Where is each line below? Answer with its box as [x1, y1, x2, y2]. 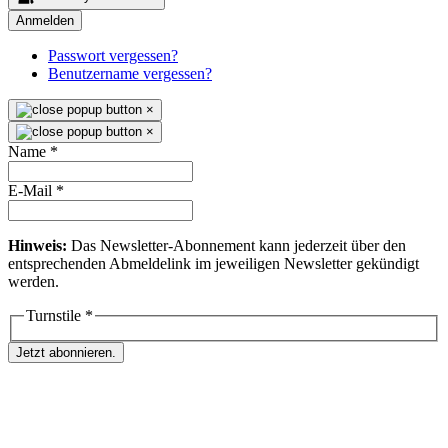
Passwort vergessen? [48, 46, 178, 64]
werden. [8, 272, 59, 290]
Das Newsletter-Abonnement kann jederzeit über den [67, 236, 406, 254]
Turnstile [26, 306, 85, 324]
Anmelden [16, 12, 74, 28]
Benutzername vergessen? [48, 64, 212, 82]
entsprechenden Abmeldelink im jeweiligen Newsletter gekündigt [8, 254, 419, 272]
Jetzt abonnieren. [16, 345, 116, 361]
